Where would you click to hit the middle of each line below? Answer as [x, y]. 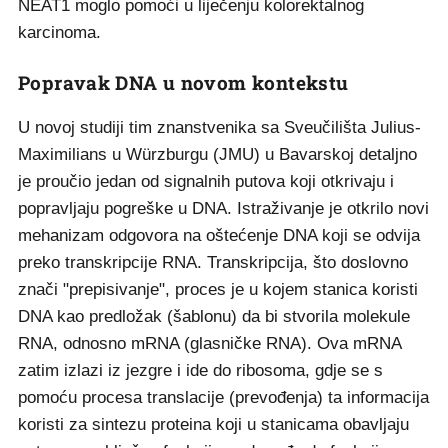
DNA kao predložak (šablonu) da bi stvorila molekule [214, 316]
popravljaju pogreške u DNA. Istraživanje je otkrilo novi [223, 208]
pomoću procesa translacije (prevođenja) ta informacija [223, 397]
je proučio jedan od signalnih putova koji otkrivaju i [206, 181]
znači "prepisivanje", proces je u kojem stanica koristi [218, 289]
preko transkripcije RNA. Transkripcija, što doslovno [213, 262]
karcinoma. [59, 32]
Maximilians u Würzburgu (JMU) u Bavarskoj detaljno [217, 154]
